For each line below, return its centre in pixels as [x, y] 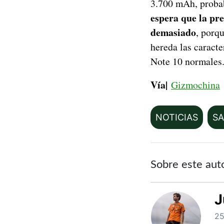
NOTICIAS [177, 117]
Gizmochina [195, 85]
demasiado [173, 32]
